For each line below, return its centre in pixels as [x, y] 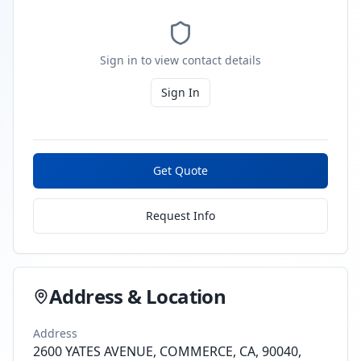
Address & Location [138, 296]
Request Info [180, 216]
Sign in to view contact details [180, 60]
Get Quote [180, 170]
